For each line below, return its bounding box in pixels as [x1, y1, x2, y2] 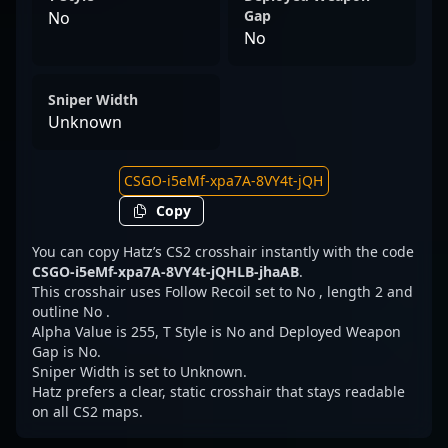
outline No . [32, 302, 110, 321]
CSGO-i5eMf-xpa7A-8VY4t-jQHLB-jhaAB [32, 262, 299, 281]
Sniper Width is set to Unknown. [32, 362, 247, 381]
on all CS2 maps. [32, 402, 143, 421]
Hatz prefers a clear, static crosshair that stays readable [32, 382, 405, 401]
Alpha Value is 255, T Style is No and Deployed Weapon [32, 322, 401, 341]
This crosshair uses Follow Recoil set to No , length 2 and [32, 282, 413, 301]
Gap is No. [32, 342, 101, 361]
